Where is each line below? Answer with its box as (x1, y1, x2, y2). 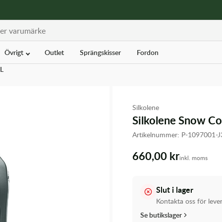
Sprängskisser (79, 48, 121, 57)
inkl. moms (179, 154, 208, 162)
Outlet (44, 48, 64, 57)
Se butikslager (140, 210, 182, 220)
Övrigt (4, 48, 24, 57)
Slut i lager (156, 184, 193, 196)
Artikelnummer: (132, 130, 181, 140)
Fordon (136, 48, 159, 57)
